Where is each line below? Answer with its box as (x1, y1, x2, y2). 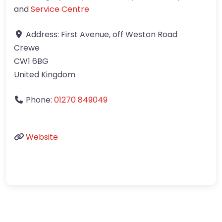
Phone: (26, 94, 54, 106)
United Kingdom (14, 69, 75, 81)
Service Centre (31, 3, 89, 15)
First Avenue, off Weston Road (61, 29, 177, 41)
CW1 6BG (14, 55, 49, 67)
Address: (26, 29, 61, 41)
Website (26, 131, 58, 143)
